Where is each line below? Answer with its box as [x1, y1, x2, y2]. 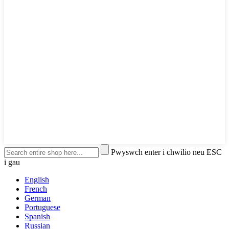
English [25, 175, 49, 184]
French [25, 184, 47, 193]
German [25, 193, 51, 202]
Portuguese [25, 202, 60, 212]
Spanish [25, 212, 50, 221]
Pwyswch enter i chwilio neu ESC [111, 147, 222, 156]
